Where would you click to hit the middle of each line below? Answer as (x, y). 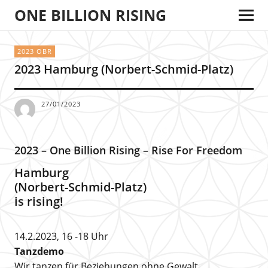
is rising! (39, 201)
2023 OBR (34, 51)
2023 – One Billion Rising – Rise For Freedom (128, 150)
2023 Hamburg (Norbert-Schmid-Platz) (124, 69)
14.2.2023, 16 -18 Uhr (61, 236)
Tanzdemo (39, 251)
